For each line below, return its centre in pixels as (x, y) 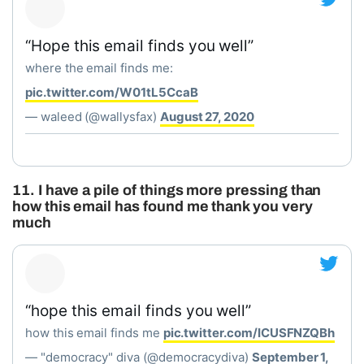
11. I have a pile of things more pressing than (167, 190)
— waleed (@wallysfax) (93, 117)
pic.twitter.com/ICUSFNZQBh (249, 333)
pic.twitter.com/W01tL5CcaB (112, 92)
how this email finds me (94, 333)
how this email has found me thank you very (162, 206)
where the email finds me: (99, 68)
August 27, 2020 (207, 117)
